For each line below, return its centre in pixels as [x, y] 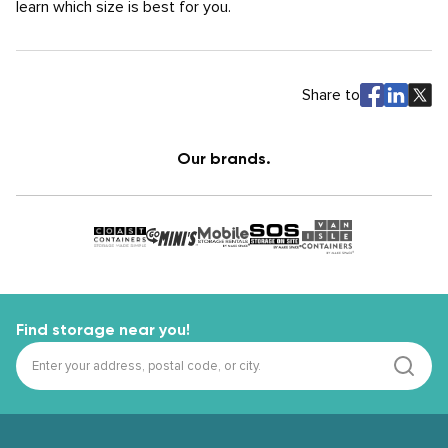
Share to [331, 95]
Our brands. [224, 158]
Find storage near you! [103, 329]
